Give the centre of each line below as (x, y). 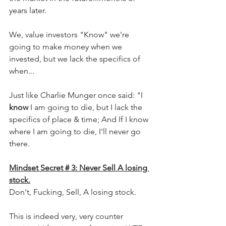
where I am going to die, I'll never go (76, 132)
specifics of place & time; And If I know (80, 120)
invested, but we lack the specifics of (76, 59)
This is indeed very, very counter (67, 216)
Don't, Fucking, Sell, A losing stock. (73, 192)
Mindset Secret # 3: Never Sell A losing (79, 168)
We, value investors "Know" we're (70, 35)
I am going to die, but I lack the (87, 107)
